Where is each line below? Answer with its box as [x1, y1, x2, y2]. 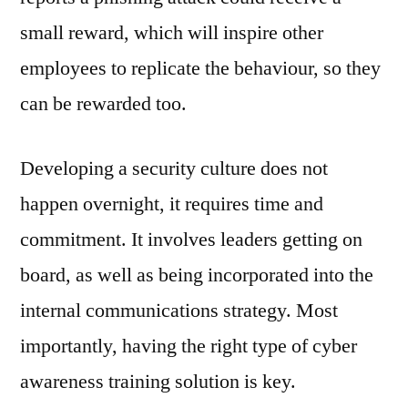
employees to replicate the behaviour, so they [20, 55, 381, 81]
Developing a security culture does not [20, 155, 328, 181]
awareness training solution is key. [20, 368, 296, 394]
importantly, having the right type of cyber [20, 332, 357, 359]
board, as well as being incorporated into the [20, 261, 373, 288]
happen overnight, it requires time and [20, 190, 323, 217]
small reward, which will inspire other [20, 19, 323, 46]
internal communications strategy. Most [20, 297, 338, 323]
